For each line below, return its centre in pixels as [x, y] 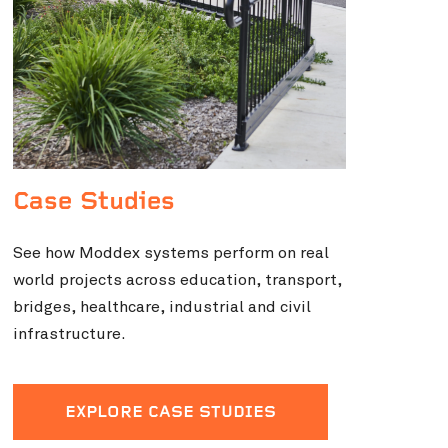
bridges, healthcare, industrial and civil [161, 307]
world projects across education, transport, [177, 280]
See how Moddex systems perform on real [170, 253]
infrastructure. [69, 334]
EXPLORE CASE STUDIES [170, 414]
